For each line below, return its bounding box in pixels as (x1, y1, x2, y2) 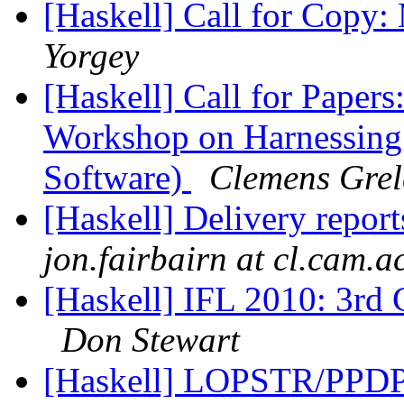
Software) (43, 158, 191, 197)
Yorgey (43, 36, 139, 76)
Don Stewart (61, 320, 240, 360)
